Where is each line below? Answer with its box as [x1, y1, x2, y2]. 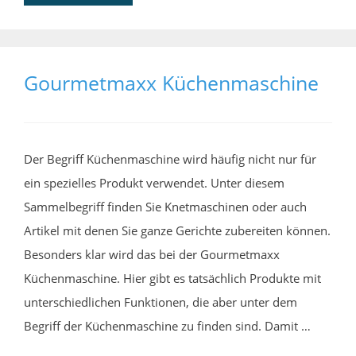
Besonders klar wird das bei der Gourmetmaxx [24, 246, 280, 262]
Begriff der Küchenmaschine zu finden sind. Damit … [24, 317, 311, 334]
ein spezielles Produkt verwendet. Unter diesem [24, 174, 284, 191]
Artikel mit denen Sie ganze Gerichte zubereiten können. [24, 222, 331, 238]
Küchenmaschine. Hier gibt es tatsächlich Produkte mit [24, 269, 321, 286]
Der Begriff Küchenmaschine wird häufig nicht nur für [24, 150, 316, 167]
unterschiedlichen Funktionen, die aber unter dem [24, 293, 297, 310]
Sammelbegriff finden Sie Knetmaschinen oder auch [24, 198, 307, 215]
